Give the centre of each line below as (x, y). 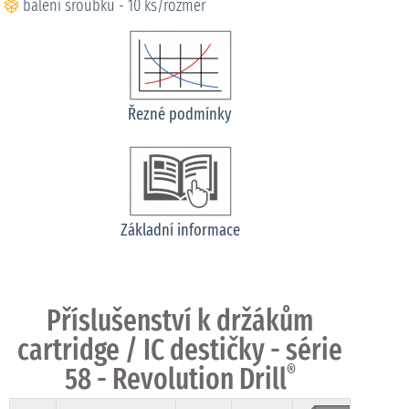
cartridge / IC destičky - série (180, 350)
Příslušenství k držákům (180, 321)
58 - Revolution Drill (175, 379)
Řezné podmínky (180, 115)
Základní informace (180, 231)
